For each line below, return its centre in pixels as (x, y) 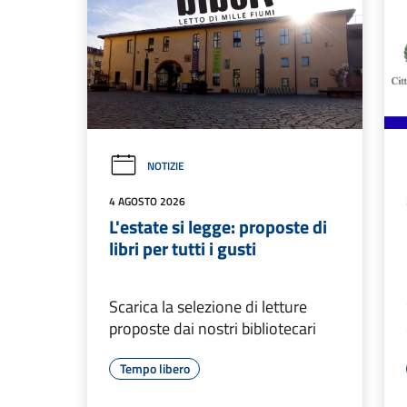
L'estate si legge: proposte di (218, 227)
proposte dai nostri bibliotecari (213, 329)
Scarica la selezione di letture (208, 307)
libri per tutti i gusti (183, 249)
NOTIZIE (166, 166)
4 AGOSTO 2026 (147, 202)
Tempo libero (154, 369)
